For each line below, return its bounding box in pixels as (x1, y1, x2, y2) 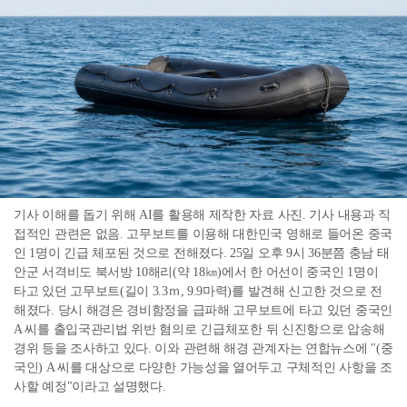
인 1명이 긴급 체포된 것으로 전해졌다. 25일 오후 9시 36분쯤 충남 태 (14, 245, 390, 260)
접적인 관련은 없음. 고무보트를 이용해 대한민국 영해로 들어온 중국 (14, 226, 392, 241)
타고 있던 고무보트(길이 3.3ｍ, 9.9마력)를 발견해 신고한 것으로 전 (14, 283, 382, 298)
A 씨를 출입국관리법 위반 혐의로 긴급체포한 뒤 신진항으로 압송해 (14, 322, 385, 336)
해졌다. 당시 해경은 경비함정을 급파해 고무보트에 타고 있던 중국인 (14, 303, 392, 317)
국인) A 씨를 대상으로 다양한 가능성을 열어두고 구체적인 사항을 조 (14, 360, 392, 374)
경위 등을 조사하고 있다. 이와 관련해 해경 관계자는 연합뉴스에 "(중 (14, 341, 393, 355)
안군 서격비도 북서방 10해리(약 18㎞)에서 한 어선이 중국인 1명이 (14, 264, 379, 279)
